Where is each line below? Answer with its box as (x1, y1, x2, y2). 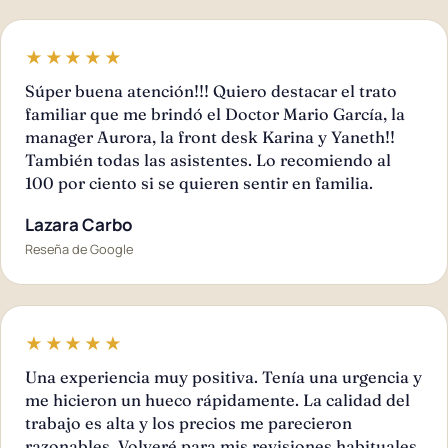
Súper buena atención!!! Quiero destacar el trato (25, 80, 397, 101)
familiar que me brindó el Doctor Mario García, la (25, 103, 405, 124)
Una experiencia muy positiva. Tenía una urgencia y (25, 366, 422, 387)
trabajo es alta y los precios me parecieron (25, 412, 352, 433)
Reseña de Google (25, 239, 133, 258)
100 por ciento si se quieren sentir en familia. (25, 172, 373, 193)
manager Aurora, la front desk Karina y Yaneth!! (25, 126, 395, 147)
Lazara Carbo (25, 212, 133, 236)
